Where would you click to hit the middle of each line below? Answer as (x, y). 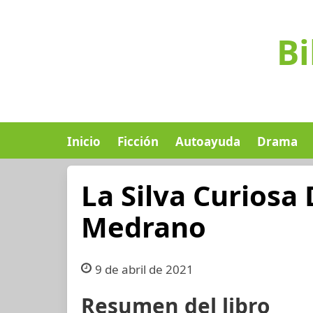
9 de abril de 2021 (144, 269)
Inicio (84, 141)
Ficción (138, 141)
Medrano (144, 227)
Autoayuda (208, 141)
